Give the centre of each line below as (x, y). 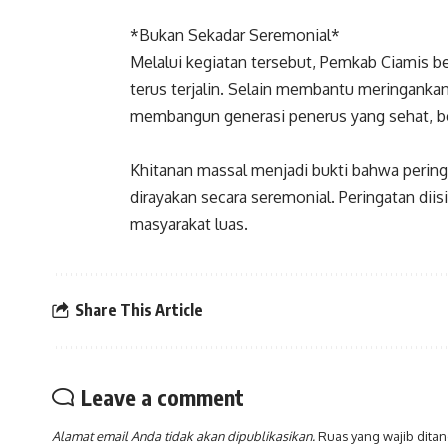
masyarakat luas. (189, 223)
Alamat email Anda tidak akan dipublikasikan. (183, 435)
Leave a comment (162, 396)
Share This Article (139, 310)
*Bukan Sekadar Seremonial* (237, 34)
